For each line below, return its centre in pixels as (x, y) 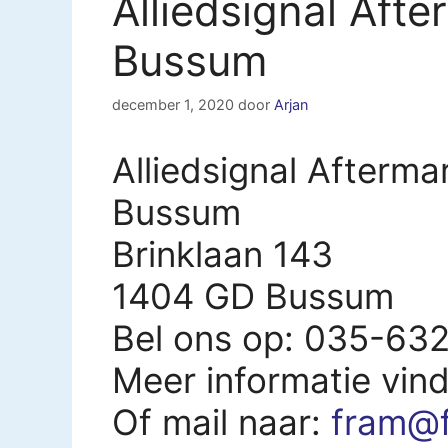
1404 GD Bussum (253, 295)
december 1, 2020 (173, 104)
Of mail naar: (221, 421)
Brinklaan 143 (222, 253)
